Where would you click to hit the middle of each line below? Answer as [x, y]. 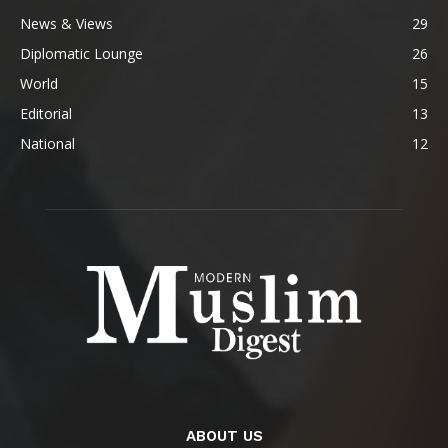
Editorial [46, 113]
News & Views [66, 23]
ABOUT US [224, 435]
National [47, 143]
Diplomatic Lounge [81, 53]
